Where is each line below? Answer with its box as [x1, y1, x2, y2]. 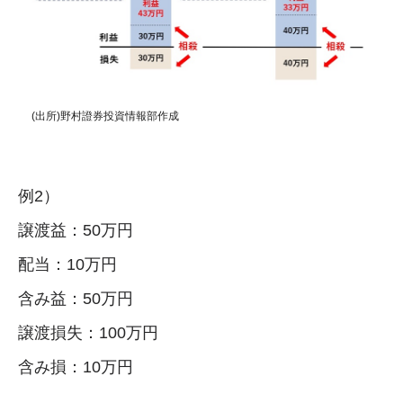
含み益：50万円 [18, 290, 133, 309]
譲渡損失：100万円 [18, 324, 158, 343]
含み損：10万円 [18, 358, 133, 377]
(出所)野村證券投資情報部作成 [31, 110, 179, 123]
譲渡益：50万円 [18, 221, 133, 240]
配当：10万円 [18, 255, 117, 274]
